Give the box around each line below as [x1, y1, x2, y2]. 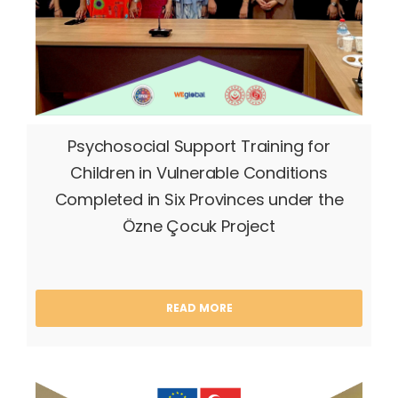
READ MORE [165, 300, 233, 316]
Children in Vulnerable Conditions [70, 162, 328, 184]
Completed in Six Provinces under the [54, 188, 344, 211]
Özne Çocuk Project [123, 215, 275, 237]
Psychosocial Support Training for [68, 135, 330, 157]
